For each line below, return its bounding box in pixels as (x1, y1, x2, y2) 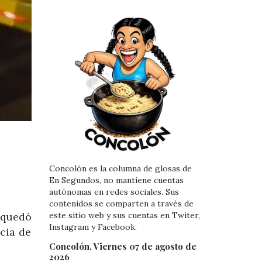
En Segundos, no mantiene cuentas (49, 175, 184, 186)
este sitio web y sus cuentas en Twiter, (49, 210, 200, 221)
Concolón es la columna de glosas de (49, 163, 192, 174)
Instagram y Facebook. (49, 222, 137, 233)
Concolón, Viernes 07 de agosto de (49, 240, 196, 252)
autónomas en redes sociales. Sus (49, 187, 179, 198)
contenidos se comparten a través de (49, 198, 194, 209)
